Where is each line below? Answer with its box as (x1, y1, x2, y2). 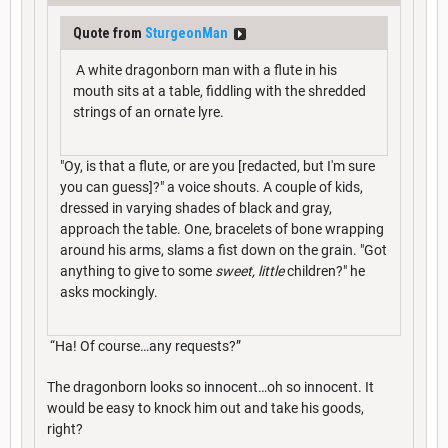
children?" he (287, 262, 365, 279)
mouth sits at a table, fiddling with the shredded (73, 82, 366, 99)
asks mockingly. (60, 283, 158, 300)
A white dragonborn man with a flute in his (73, 61, 337, 78)
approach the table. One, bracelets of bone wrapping (60, 220, 384, 237)
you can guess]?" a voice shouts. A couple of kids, (60, 178, 363, 195)
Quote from (73, 24, 145, 41)
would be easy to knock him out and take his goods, (47, 399, 364, 416)
